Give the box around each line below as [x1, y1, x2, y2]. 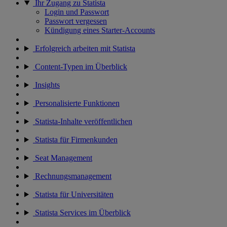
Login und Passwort [45, 8, 109, 17]
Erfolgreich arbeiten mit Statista [32, 44, 135, 53]
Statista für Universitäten [32, 190, 113, 199]
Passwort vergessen [45, 17, 107, 26]
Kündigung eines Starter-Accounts [45, 26, 155, 35]
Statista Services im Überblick [32, 208, 131, 217]
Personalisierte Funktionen [32, 99, 120, 108]
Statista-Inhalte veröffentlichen [32, 117, 132, 126]
